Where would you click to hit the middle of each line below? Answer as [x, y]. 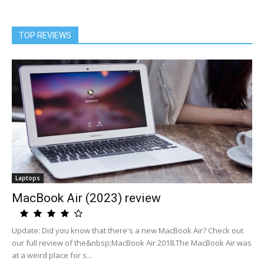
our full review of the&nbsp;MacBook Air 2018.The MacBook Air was [132, 243]
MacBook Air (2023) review [86, 198]
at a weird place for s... [52, 255]
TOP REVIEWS [45, 35]
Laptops [28, 178]
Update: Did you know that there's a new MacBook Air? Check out [128, 230]
